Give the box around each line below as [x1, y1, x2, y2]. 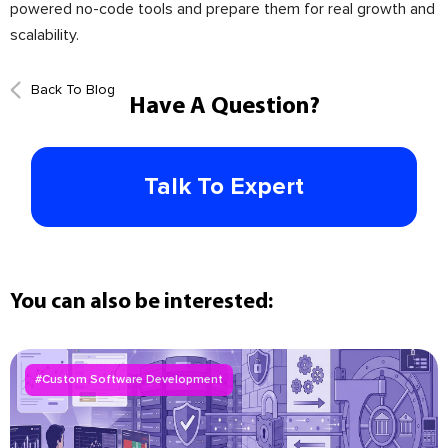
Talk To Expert [144, 172, 304, 201]
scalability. [10, 25, 79, 45]
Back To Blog [31, 81, 115, 98]
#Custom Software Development [35, 372, 223, 387]
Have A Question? [128, 95, 320, 119]
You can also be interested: [10, 291, 273, 314]
